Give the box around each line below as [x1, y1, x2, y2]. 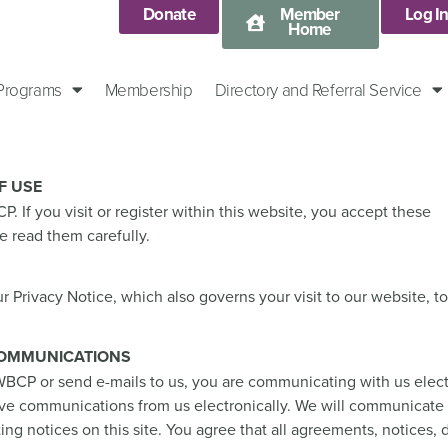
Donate [143, 2, 195, 26]
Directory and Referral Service [214, 78, 422, 102]
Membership [104, 78, 193, 102]
